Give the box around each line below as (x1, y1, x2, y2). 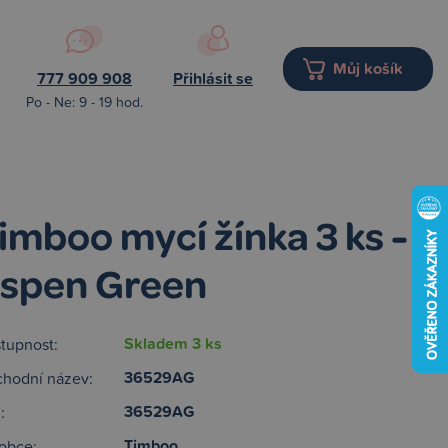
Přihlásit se (173, 67, 253, 90)
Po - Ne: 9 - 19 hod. (26, 92, 143, 111)
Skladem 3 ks (124, 332, 222, 355)
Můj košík (333, 56, 403, 80)
